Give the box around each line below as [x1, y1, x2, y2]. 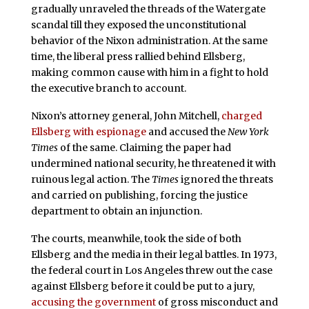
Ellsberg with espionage [30, 126, 146, 139]
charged [221, 110, 262, 123]
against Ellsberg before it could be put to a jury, [30, 279, 255, 292]
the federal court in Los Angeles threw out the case [30, 263, 272, 277]
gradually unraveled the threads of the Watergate [30, 3, 266, 16]
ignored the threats [178, 173, 273, 186]
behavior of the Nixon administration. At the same [30, 34, 268, 48]
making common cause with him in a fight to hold [30, 66, 268, 79]
